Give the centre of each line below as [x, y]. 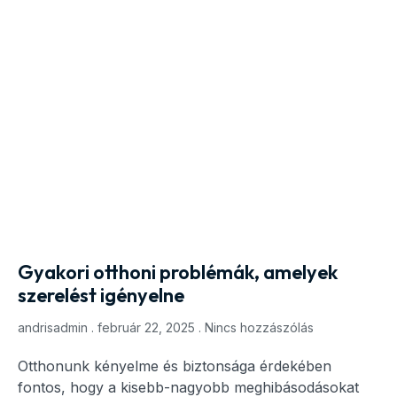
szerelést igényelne [101, 295]
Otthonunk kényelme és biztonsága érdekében [175, 366]
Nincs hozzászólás [257, 327]
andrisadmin [54, 327]
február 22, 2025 [146, 327]
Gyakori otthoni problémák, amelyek [178, 272]
